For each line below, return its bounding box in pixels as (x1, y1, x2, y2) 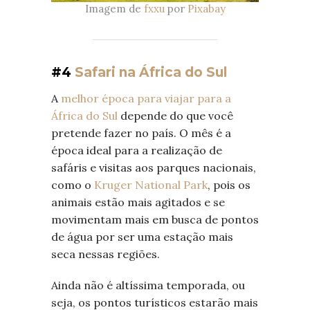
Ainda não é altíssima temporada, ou (51, 278, 245, 293)
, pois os (208, 178, 250, 192)
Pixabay (187, 2, 226, 16)
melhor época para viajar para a (61, 91, 231, 106)
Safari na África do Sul (75, 64, 227, 81)
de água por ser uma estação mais (51, 230, 233, 244)
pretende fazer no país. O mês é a (51, 126, 231, 140)
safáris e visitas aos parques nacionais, (51, 161, 256, 175)
